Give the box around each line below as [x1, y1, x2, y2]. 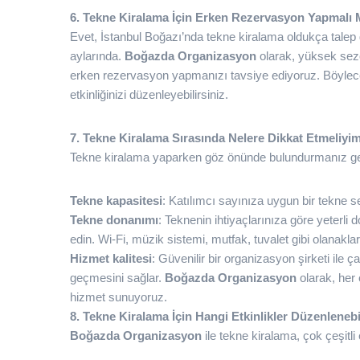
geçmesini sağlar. [70, 271, 165, 284]
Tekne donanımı [70, 213, 158, 227]
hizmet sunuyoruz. [70, 290, 167, 304]
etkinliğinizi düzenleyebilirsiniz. [70, 88, 228, 101]
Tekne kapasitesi [70, 194, 162, 207]
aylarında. [70, 49, 125, 63]
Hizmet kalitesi [70, 252, 152, 265]
